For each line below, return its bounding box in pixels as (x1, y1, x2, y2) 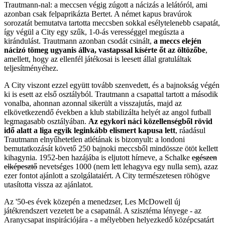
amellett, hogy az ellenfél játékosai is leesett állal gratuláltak (4, 54, 191, 63)
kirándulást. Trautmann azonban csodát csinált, (4, 36, 154, 45)
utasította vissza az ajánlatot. (4, 180, 93, 189)
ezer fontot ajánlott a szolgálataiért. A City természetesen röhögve (4, 171, 210, 180)
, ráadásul (175, 126, 205, 135)
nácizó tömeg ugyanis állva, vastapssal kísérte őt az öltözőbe (4, 45, 205, 54)
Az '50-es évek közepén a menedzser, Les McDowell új (4, 197, 180, 206)
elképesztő (4, 162, 37, 171)
